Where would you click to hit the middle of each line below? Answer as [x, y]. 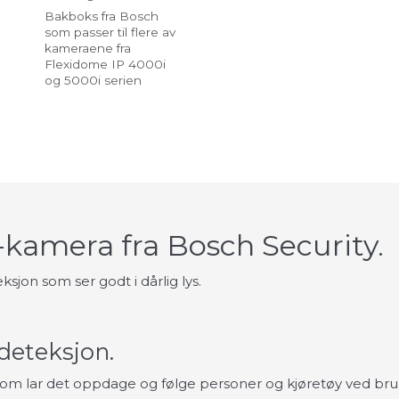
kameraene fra [88, 49]
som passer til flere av [110, 33]
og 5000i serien [93, 81]
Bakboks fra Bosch [102, 16]
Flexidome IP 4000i [105, 65]
